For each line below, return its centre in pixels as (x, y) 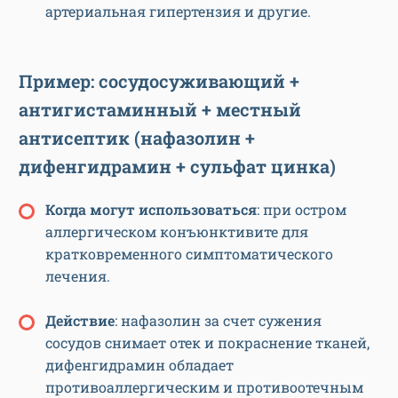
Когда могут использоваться (151, 210)
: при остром (302, 210)
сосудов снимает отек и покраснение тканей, (207, 343)
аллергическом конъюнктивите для (177, 232)
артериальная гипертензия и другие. (178, 12)
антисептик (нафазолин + (137, 138)
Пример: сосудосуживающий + (159, 81)
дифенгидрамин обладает (139, 365)
